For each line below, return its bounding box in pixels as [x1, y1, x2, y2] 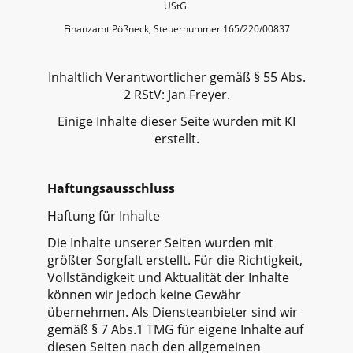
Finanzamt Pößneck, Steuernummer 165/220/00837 [63, 22, 290, 36]
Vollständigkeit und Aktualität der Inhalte [47, 268, 289, 286]
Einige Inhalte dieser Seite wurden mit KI [58, 112, 295, 130]
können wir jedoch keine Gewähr [47, 285, 241, 303]
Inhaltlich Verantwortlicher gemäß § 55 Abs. [47, 68, 306, 86]
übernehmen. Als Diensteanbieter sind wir [47, 303, 298, 321]
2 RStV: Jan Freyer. [123, 85, 230, 103]
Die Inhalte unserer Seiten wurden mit [47, 233, 273, 251]
